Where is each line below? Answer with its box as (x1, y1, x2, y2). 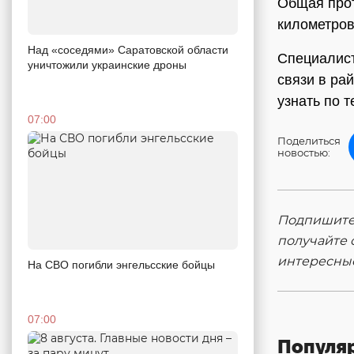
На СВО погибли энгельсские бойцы (28, 258, 215, 271)
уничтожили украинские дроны (28, 58, 186, 71)
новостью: (277, 146, 330, 159)
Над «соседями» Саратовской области (28, 43, 228, 56)
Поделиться (277, 134, 341, 147)
